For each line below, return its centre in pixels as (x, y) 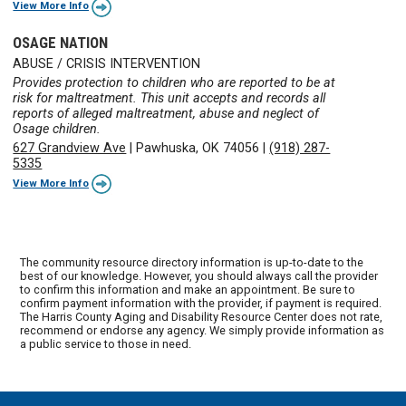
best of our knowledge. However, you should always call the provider (199, 275)
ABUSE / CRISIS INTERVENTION (107, 63)
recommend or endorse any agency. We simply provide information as (203, 330)
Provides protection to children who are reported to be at (174, 82)
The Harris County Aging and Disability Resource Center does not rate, (202, 316)
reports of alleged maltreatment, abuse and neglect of (166, 113)
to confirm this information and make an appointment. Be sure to (188, 289)
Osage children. (57, 129)
